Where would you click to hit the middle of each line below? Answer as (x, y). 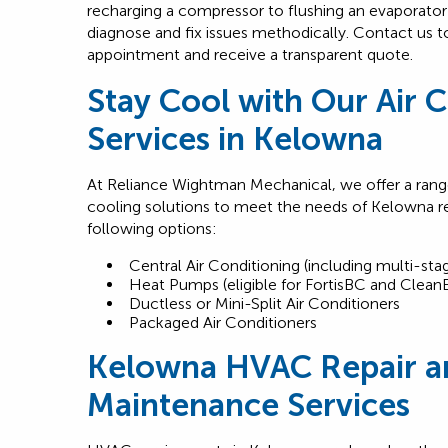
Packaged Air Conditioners (223, 322)
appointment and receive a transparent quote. (250, 54)
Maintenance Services (248, 405)
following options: (152, 228)
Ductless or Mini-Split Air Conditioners (264, 303)
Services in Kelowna (235, 139)
